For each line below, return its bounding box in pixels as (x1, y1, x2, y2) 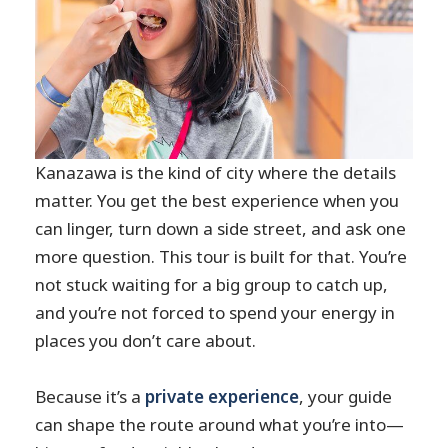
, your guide (299, 384, 393, 408)
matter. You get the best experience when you (35, 189, 400, 213)
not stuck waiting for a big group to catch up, (35, 273, 389, 297)
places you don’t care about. (35, 329, 257, 353)
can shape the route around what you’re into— (35, 412, 405, 436)
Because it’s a (35, 384, 146, 408)
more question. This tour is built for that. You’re (35, 245, 408, 269)
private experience (145, 384, 300, 408)
